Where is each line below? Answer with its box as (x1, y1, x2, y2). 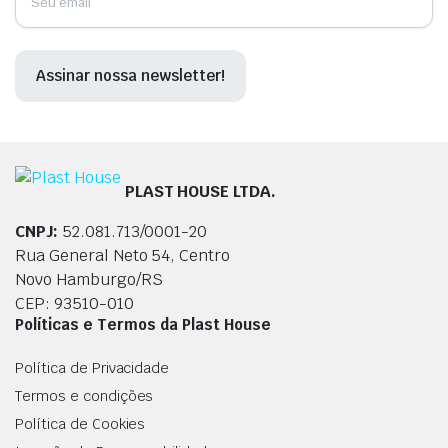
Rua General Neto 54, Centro (15, 244, 231, 266)
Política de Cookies (15, 414, 146, 433)
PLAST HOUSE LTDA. (124, 180, 277, 202)
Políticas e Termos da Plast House (15, 314, 271, 334)
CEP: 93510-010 (15, 292, 134, 314)
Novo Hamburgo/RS (15, 268, 163, 290)
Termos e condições (15, 386, 154, 405)
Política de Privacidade (15, 358, 170, 377)
